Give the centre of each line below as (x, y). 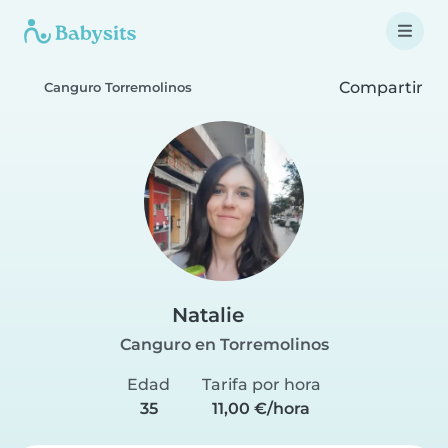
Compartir (379, 87)
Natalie (207, 315)
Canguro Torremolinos (118, 87)
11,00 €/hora (261, 408)
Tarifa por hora (261, 384)
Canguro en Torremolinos (224, 344)
